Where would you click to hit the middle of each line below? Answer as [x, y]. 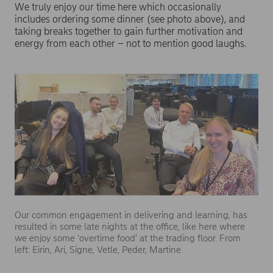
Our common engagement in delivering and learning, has [131, 215]
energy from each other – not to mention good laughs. [130, 43]
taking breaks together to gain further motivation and [129, 31]
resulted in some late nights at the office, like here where [130, 226]
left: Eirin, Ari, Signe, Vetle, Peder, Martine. [99, 250]
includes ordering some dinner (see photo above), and [130, 19]
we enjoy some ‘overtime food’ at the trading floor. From [128, 238]
